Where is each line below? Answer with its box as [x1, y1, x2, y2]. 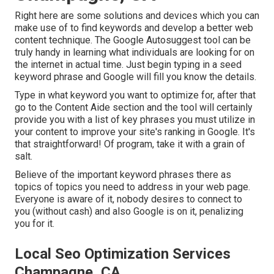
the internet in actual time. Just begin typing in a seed [15, 59, 242, 71]
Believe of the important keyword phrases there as [15, 169, 231, 181]
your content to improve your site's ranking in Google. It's [15, 126, 255, 138]
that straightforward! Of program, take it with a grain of [15, 138, 245, 150]
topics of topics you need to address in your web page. [15, 181, 250, 193]
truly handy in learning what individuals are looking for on [15, 46, 254, 59]
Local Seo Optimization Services [15, 245, 231, 263]
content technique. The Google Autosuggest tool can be [15, 34, 251, 46]
